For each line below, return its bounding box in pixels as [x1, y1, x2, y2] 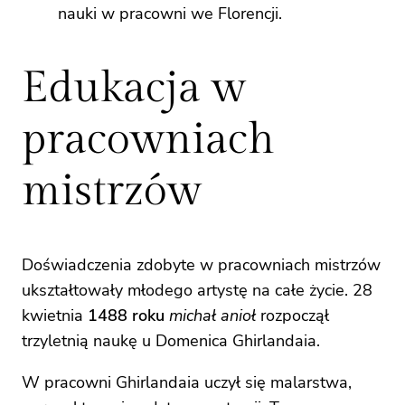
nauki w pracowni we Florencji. [58, 2, 282, 24]
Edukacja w [22, 61, 246, 114]
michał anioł [169, 305, 256, 327]
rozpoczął [256, 305, 329, 327]
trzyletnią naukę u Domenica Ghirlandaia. [22, 330, 320, 353]
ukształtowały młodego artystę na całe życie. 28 [22, 279, 372, 302]
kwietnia [22, 305, 88, 327]
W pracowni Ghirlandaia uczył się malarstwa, [22, 372, 352, 394]
